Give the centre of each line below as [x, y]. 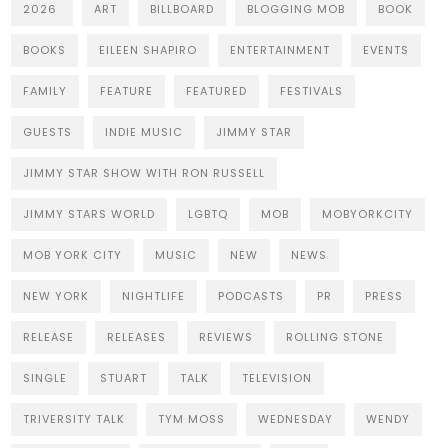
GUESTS [48, 132]
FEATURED [217, 91]
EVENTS [386, 50]
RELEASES [137, 337]
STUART [124, 378]
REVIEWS [226, 337]
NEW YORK [56, 296]
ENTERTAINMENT [280, 50]
